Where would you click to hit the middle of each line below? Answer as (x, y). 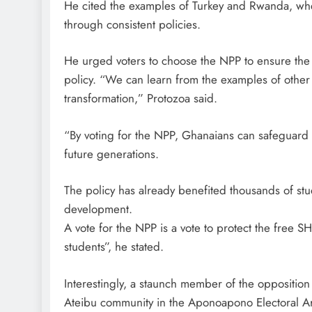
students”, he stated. (114, 247)
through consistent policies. (132, 24)
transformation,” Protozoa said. (141, 99)
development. (98, 209)
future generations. (111, 154)
